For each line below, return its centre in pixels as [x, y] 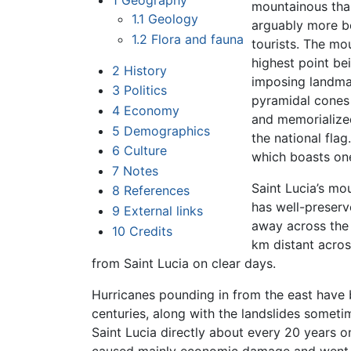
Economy [151, 111]
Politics [145, 90]
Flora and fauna [198, 39]
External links [163, 211]
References [156, 191]
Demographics [166, 130]
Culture [145, 151]
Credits [150, 231]
